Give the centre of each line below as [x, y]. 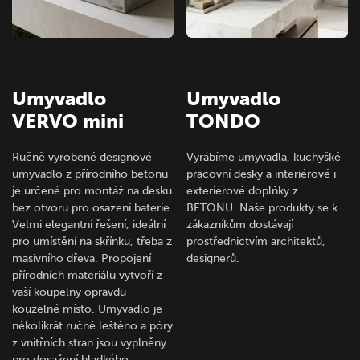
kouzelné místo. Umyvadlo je [87, 309]
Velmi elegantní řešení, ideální [89, 224]
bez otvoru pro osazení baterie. [92, 207]
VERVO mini [68, 121]
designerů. [213, 258]
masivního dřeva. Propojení [82, 258]
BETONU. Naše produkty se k [262, 207]
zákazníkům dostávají [240, 224]
